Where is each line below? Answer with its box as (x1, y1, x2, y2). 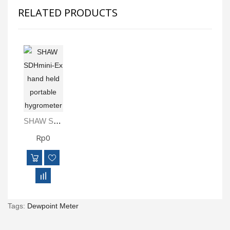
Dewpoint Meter (27, 201, 79, 210)
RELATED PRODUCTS (18, 5, 118, 20)
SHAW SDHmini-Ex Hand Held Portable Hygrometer (53, 116, 61, 125)
